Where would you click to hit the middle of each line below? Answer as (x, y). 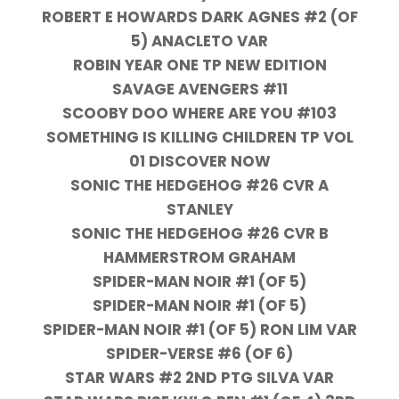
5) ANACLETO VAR (199, 41)
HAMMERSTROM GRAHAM (199, 258)
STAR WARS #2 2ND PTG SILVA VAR (199, 378)
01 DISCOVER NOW (199, 162)
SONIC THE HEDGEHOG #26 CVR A (199, 186)
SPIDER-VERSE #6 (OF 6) (199, 354)
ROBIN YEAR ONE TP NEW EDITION (199, 65)
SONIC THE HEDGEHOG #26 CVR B (199, 234)
